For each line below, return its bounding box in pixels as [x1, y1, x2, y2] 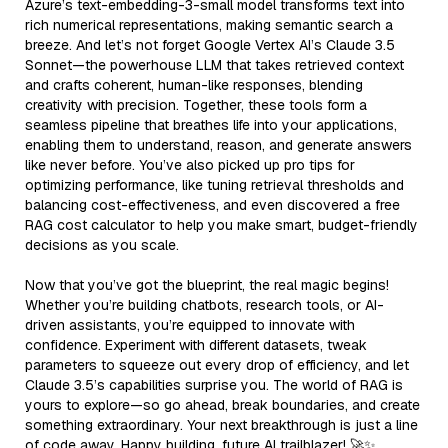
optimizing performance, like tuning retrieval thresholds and [25, 175, 404, 194]
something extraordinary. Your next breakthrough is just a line [25, 415, 418, 434]
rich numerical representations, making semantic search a [25, 15, 393, 34]
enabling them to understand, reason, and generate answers [25, 135, 412, 154]
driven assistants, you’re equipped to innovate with [25, 315, 355, 334]
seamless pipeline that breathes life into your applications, [25, 115, 397, 134]
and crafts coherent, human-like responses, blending [25, 75, 363, 94]
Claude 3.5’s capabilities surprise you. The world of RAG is [25, 375, 403, 394]
